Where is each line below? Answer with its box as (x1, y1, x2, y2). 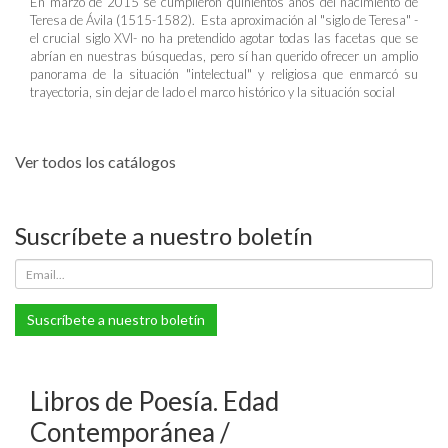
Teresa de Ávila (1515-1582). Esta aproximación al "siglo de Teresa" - (30, 12, 418, 28)
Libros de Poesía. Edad (30, 385, 279, 417)
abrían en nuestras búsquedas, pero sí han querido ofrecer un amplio (30, 48, 418, 64)
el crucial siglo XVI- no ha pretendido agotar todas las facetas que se (30, 30, 418, 46)
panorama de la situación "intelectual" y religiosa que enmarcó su (30, 66, 418, 82)
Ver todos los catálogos (15, 152, 176, 171)
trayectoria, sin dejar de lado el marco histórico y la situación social (30, 84, 395, 100)
